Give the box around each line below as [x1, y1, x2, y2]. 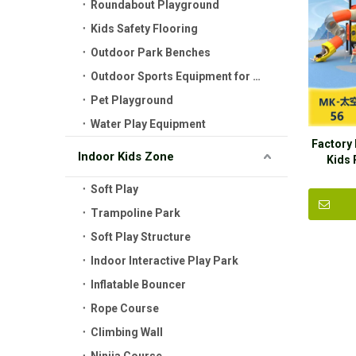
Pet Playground [91, 94, 173, 106]
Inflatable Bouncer [91, 278, 186, 291]
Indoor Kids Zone [78, 149, 174, 164]
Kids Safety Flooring [91, 22, 198, 35]
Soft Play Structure [91, 230, 191, 243]
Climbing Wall [91, 326, 163, 339]
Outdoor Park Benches [91, 46, 211, 59]
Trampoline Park [91, 207, 180, 219]
